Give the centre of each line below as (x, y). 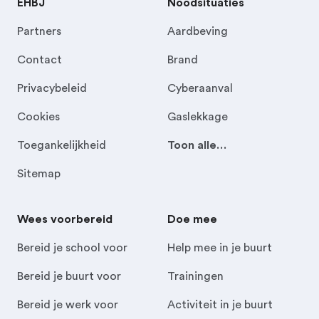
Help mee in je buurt (220, 248)
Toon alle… (197, 145)
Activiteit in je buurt (220, 305)
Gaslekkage (198, 117)
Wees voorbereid (65, 219)
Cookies (38, 117)
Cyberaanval (200, 88)
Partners (39, 31)
